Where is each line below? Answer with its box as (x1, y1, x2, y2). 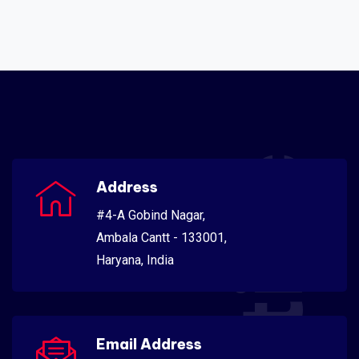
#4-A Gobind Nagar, (96, 207, 205, 223)
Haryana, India (96, 252, 174, 268)
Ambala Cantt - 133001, (96, 229, 227, 245)
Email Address (96, 334, 202, 353)
